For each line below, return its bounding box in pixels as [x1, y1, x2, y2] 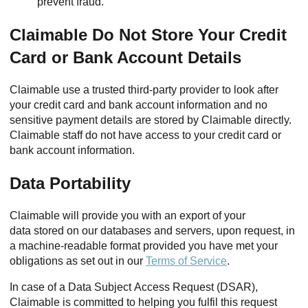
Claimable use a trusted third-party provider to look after [10, 84, 278, 96]
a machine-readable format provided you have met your [10, 240, 278, 252]
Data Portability [10, 174, 131, 192]
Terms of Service [146, 255, 227, 267]
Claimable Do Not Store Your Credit [10, 25, 287, 44]
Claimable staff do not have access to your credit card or [10, 129, 281, 141]
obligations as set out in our [10, 255, 146, 267]
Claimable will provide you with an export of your [10, 210, 245, 221]
